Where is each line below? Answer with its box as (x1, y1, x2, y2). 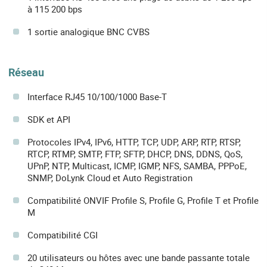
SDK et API (27, 113, 70, 125)
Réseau (8, 64, 44, 79)
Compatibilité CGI (27, 228, 98, 241)
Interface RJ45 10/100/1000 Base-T (27, 90, 167, 103)
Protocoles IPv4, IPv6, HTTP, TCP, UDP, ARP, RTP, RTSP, (27, 135, 241, 148)
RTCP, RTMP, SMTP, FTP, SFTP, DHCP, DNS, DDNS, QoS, (27, 147, 243, 160)
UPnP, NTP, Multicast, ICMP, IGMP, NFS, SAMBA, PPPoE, (27, 159, 247, 172)
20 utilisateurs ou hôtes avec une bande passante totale (27, 251, 250, 263)
